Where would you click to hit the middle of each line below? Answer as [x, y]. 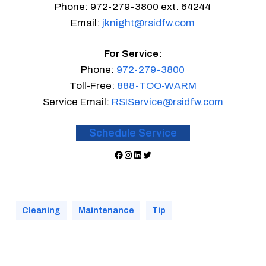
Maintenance [106, 210]
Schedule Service [133, 133]
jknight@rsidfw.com [149, 23]
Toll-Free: [93, 86]
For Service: [133, 54]
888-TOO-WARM [156, 86]
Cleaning [41, 210]
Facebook [134, 153]
